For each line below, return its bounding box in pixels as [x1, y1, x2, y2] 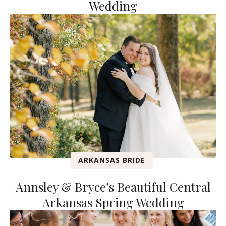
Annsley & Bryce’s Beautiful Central [15, 178, 211, 195]
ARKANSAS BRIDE [78, 155, 145, 165]
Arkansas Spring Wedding [42, 194, 184, 210]
